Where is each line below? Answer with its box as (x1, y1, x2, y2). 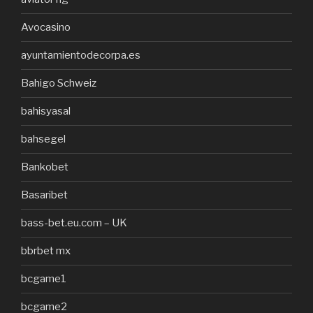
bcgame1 (21, 272, 66, 286)
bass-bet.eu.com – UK (21, 217, 127, 230)
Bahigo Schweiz (21, 77, 96, 90)
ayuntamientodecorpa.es (21, 49, 140, 62)
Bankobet (21, 161, 68, 174)
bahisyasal (21, 105, 71, 118)
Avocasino (21, 21, 71, 34)
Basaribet (21, 189, 68, 202)
